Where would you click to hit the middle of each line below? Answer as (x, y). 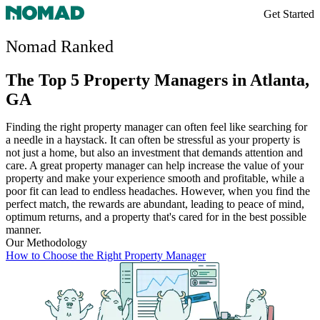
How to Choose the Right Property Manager (106, 255)
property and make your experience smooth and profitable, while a (155, 178)
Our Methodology (46, 242)
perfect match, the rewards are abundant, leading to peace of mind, (155, 204)
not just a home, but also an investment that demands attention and (154, 152)
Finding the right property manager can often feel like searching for (156, 126)
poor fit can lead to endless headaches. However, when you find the (158, 191)
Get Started (289, 14)
